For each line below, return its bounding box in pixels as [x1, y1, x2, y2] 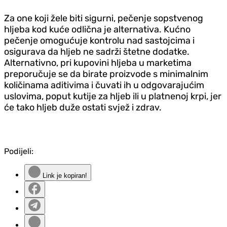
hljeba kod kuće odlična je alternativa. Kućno [4, 23, 191, 35]
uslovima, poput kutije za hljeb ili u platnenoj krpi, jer [4, 90, 221, 102]
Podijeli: [4, 146, 33, 156]
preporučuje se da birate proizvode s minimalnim [4, 68, 208, 80]
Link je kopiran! [41, 171, 87, 179]
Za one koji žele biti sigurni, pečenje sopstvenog [4, 12, 203, 24]
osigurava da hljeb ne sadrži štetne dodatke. [4, 46, 190, 57]
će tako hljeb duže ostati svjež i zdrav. [4, 101, 162, 113]
